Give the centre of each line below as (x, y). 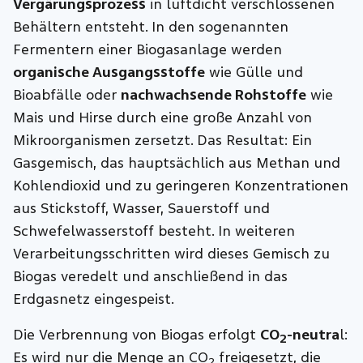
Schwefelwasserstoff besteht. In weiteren (154, 231)
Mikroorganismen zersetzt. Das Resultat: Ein (163, 140)
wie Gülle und (254, 72)
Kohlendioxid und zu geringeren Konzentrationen (181, 186)
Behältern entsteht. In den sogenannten (151, 27)
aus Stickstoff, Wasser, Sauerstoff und (142, 208)
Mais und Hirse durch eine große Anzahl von (163, 117)
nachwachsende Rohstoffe (214, 95)
